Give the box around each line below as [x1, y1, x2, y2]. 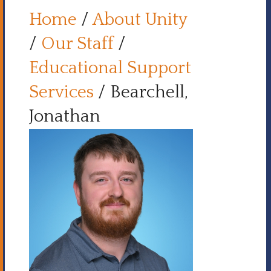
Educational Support [29, 59, 191, 77]
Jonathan [29, 107, 100, 126]
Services [29, 83, 94, 102]
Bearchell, [110, 83, 188, 102]
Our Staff [41, 34, 114, 53]
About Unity [93, 10, 187, 29]
